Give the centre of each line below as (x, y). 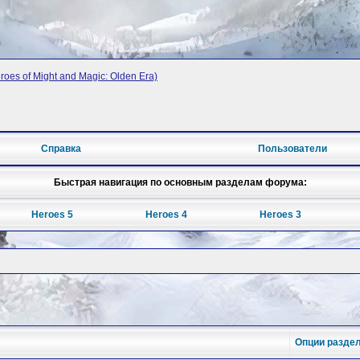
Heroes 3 (280, 215)
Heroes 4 (166, 215)
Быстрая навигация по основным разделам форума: (180, 183)
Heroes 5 (53, 215)
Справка (61, 149)
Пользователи (293, 149)
